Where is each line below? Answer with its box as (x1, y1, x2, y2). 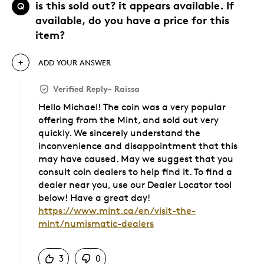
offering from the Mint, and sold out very (38, 114, 219, 126)
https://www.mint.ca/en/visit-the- (38, 205, 196, 217)
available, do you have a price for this (35, 13, 229, 27)
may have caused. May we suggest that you (38, 153, 233, 165)
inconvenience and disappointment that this (38, 140, 237, 152)
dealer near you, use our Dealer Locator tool (38, 179, 232, 191)
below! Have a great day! (38, 192, 150, 204)
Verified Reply (53, 84, 108, 94)
